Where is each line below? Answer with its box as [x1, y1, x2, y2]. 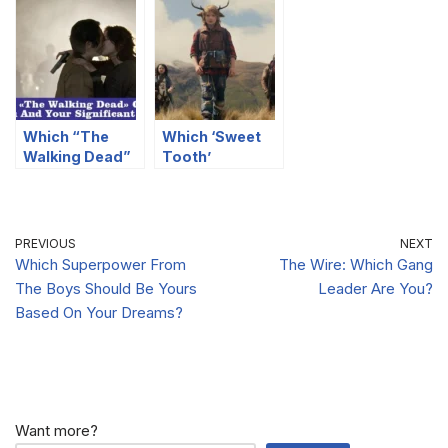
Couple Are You [23, 167, 136, 185]
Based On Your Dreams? [15, 302, 183, 322]
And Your [23, 187, 90, 205]
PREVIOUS [15, 235, 76, 251]
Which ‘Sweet [162, 127, 261, 145]
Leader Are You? [318, 278, 433, 298]
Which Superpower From [15, 254, 186, 274]
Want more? [15, 421, 98, 440]
